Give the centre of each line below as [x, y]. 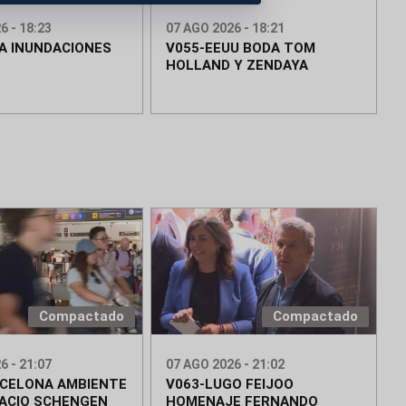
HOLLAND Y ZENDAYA [237, 66]
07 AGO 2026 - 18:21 [226, 29]
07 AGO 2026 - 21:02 [226, 365]
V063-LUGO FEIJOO [230, 385]
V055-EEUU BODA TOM [241, 48]
